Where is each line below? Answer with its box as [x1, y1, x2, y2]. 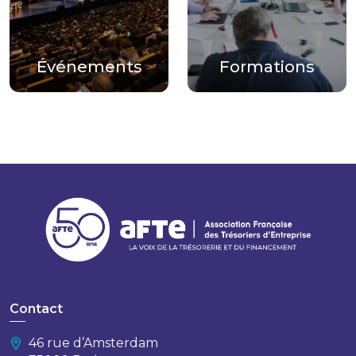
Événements [36, 57, 142, 77]
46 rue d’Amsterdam [29, 335, 158, 351]
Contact [10, 301, 63, 317]
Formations [219, 57, 315, 77]
